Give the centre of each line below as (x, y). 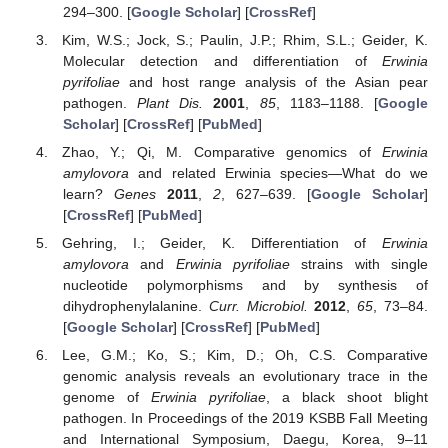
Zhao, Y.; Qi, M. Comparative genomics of (222, 151)
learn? (88, 193)
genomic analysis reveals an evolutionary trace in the (245, 376)
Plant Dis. (170, 102)
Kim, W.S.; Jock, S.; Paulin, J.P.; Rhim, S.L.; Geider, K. (245, 39)
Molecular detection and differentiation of (222, 60)
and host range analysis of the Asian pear (273, 81)
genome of (106, 397)
